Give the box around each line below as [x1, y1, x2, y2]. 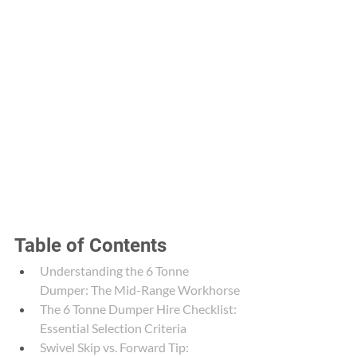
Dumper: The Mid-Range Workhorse [40, 282, 240, 297]
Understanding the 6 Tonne [40, 263, 191, 278]
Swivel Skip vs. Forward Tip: [40, 339, 191, 355]
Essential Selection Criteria [40, 320, 186, 335]
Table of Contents [14, 234, 167, 257]
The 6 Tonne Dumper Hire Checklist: [40, 301, 239, 316]
